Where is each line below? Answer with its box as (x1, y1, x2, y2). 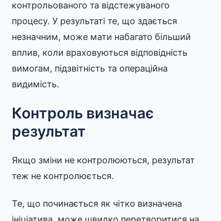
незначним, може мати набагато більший (12, 32, 191, 42)
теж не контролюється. (12, 171, 114, 181)
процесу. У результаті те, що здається (12, 16, 177, 26)
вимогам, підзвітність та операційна (12, 63, 168, 74)
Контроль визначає (12, 104, 154, 122)
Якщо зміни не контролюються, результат (12, 155, 195, 165)
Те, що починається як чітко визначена (12, 198, 182, 209)
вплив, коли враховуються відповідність (12, 47, 187, 58)
